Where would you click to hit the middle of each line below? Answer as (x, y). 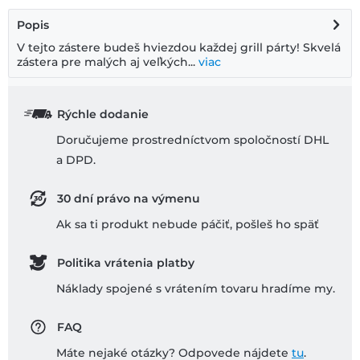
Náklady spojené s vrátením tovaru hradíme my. (196, 289)
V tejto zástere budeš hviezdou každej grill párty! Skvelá (179, 48)
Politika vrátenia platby (125, 263)
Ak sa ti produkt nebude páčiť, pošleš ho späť (188, 225)
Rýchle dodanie (102, 115)
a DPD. (76, 160)
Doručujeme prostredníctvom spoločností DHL (192, 140)
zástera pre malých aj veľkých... (106, 62)
